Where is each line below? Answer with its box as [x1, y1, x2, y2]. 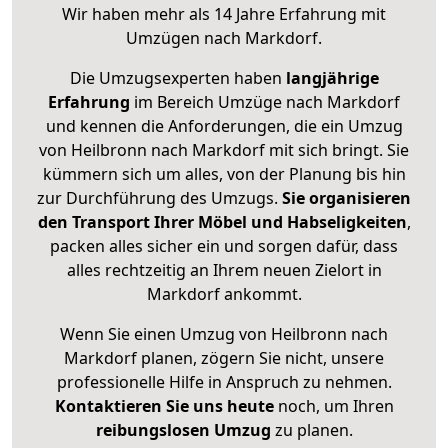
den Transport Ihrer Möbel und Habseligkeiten [37, 211, 407, 234]
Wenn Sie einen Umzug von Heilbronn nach [60, 323, 388, 346]
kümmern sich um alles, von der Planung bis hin [42, 163, 406, 186]
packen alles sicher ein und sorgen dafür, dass [50, 235, 398, 258]
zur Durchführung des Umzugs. [37, 187, 282, 210]
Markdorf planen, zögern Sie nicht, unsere [64, 347, 384, 370]
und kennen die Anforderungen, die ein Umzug [45, 115, 403, 138]
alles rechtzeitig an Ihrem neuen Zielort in [66, 259, 382, 282]
